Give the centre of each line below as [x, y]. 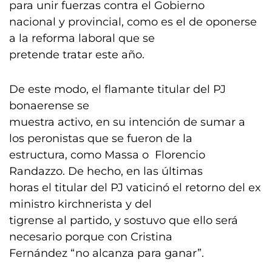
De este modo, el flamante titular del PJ [117, 89]
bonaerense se [49, 106]
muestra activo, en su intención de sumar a [127, 122]
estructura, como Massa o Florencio [107, 155]
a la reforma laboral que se [82, 38]
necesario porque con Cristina [91, 237]
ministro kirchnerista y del [80, 204]
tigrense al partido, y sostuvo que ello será [124, 220]
